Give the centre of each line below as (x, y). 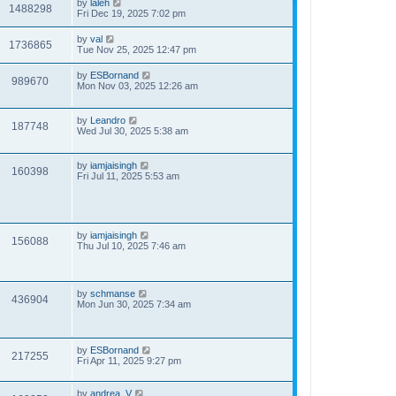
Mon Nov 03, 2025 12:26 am (137, 86)
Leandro (108, 120)
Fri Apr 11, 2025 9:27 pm (129, 361)
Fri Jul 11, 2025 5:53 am (128, 176)
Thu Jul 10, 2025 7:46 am (131, 246)
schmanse (113, 293)
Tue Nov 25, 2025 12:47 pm (137, 49)
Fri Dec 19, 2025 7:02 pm (131, 13)
